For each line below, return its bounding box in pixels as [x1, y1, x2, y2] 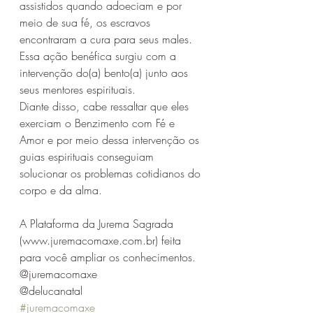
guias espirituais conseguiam [20, 149, 157, 164]
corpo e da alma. [20, 182, 102, 198]
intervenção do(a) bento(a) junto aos [20, 65, 191, 80]
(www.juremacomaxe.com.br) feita [20, 233, 184, 248]
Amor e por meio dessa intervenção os [20, 132, 203, 147]
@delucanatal [20, 283, 82, 298]
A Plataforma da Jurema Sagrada [20, 216, 177, 231]
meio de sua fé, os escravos [20, 15, 154, 30]
